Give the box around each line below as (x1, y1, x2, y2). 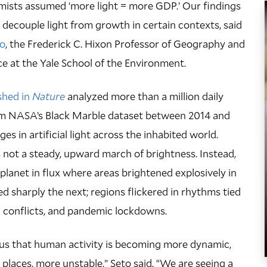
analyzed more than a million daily (65, 88, 223, 103)
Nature (32, 88, 65, 103)
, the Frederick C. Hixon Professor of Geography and (5, 36, 245, 51)
